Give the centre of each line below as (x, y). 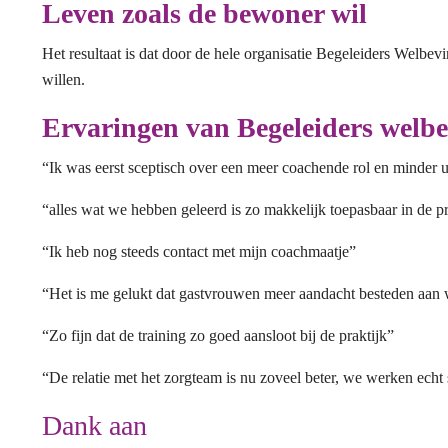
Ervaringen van (139, 127)
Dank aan (94, 425)
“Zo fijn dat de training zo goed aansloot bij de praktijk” (218, 335)
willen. (63, 79)
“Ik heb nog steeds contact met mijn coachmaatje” (199, 251)
